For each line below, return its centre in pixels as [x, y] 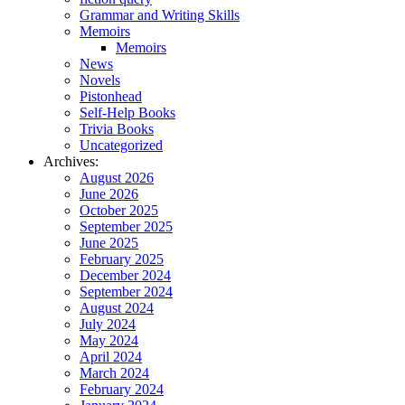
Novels [100, 80]
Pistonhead [111, 97]
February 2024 [122, 390]
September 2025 [126, 227]
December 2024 [125, 276]
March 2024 [114, 373]
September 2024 [126, 292]
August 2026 [117, 178]
